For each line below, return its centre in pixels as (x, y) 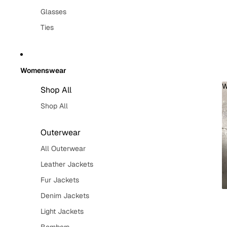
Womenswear (43, 70)
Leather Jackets (67, 164)
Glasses (53, 12)
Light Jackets (62, 211)
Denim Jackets (65, 196)
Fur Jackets (60, 180)
